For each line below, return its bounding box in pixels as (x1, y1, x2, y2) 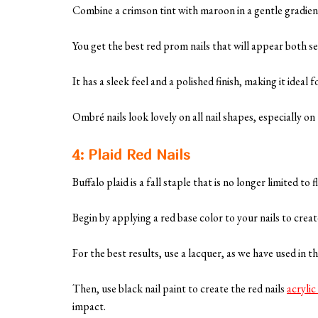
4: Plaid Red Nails (72, 146, 190, 163)
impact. (72, 299, 106, 314)
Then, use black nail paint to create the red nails (72, 281, 287, 297)
